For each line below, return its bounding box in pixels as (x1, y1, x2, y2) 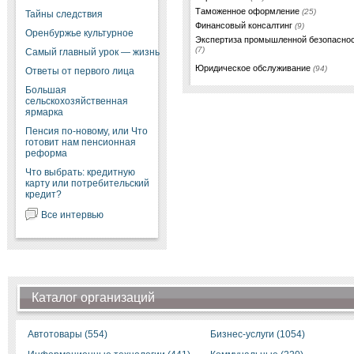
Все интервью (40, 209, 104, 220)
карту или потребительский (24, 178, 149, 189)
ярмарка (24, 107, 63, 118)
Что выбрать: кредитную (24, 167, 135, 178)
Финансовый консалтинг (194, 21, 295, 30)
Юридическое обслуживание (194, 63, 313, 73)
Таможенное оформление (194, 6, 302, 16)
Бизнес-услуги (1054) (210, 329, 306, 340)
